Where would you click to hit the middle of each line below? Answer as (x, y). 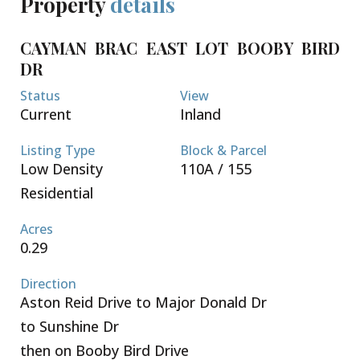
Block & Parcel (223, 150)
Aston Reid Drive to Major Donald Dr (143, 302)
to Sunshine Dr (70, 326)
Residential (57, 192)
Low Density (61, 168)
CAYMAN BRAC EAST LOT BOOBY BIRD (180, 47)
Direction (48, 283)
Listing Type (57, 150)
